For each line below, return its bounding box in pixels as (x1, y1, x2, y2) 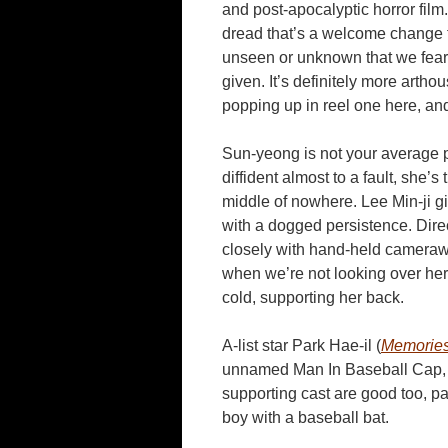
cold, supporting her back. (222, 289, 404, 306)
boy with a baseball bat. (222, 409, 389, 426)
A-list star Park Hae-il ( (222, 337, 381, 354)
